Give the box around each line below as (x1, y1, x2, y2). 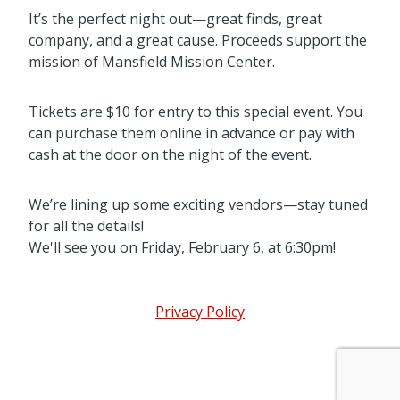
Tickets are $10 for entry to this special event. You (29, 102, 362, 122)
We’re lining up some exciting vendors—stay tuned (29, 195, 368, 215)
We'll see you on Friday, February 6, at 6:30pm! (29, 237, 336, 258)
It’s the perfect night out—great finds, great (29, 9, 322, 29)
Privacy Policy (155, 302, 245, 322)
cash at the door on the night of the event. (29, 145, 312, 165)
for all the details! (29, 216, 144, 237)
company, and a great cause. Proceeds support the (29, 30, 367, 51)
